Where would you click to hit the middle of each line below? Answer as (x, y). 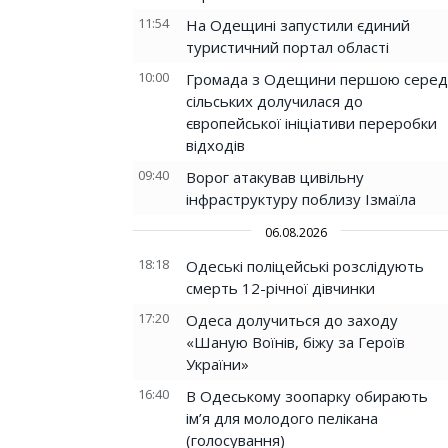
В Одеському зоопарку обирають (307, 396)
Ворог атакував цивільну (275, 177)
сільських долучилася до (274, 101)
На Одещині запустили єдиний (298, 25)
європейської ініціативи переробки (311, 123)
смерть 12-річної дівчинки (280, 288)
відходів (215, 145)
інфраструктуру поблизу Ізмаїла (301, 199)
